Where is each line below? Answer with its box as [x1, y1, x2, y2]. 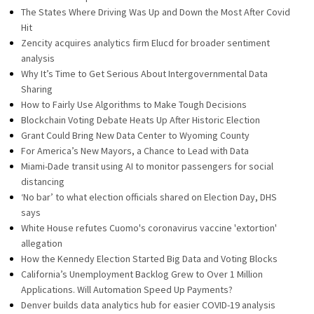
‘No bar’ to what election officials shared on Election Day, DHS [21, 191, 277, 203]
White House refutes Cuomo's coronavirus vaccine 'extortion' [21, 221, 277, 234]
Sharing [21, 83, 53, 95]
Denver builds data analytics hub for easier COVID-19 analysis [21, 299, 275, 311]
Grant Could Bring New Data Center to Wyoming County [21, 129, 250, 142]
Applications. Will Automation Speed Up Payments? [21, 283, 233, 296]
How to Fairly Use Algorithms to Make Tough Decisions [21, 98, 247, 111]
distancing [21, 175, 64, 188]
